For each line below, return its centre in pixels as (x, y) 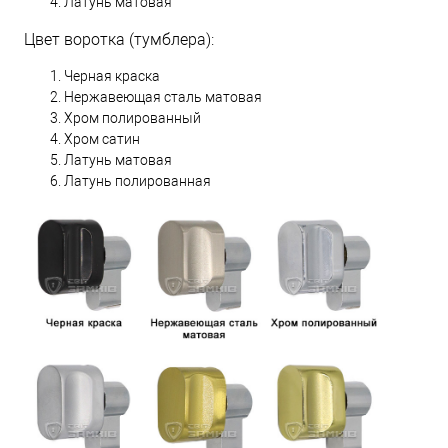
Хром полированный (132, 117)
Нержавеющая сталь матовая (163, 96)
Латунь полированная (137, 180)
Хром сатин (102, 138)
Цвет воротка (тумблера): (119, 39)
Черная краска (112, 75)
